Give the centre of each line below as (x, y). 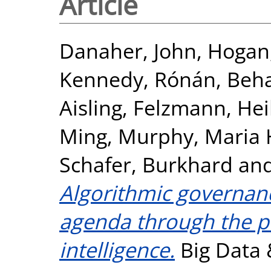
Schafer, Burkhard (146, 164)
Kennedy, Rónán (138, 79)
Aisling (91, 107)
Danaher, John (128, 50)
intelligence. (117, 249)
